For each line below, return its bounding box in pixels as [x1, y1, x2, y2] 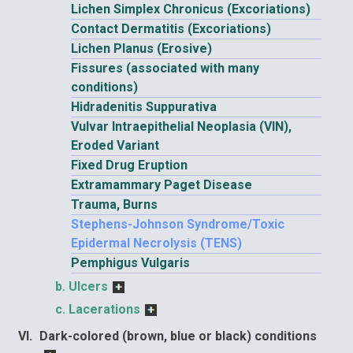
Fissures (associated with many [71, 61, 259, 76]
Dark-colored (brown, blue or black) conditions [39, 329, 317, 344]
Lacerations [69, 302, 140, 317]
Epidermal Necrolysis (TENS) [71, 236, 242, 251]
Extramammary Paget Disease [71, 177, 252, 192]
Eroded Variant [71, 138, 159, 153]
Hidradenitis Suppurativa [71, 99, 217, 114]
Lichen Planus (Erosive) [71, 41, 212, 56]
